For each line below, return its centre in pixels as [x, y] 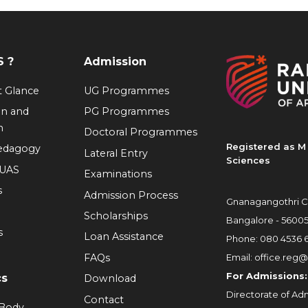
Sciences [248, 160]
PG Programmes [126, 112]
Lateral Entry [115, 153]
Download [110, 279]
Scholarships [115, 216]
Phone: [243, 239]
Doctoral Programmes [140, 132]
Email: [240, 257]
